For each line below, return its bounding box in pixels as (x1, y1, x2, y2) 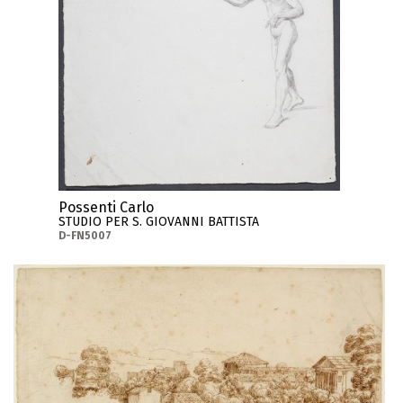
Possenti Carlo (58, 199, 154, 217)
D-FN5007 (58, 229, 112, 243)
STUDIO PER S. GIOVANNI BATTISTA (58, 214, 259, 230)
